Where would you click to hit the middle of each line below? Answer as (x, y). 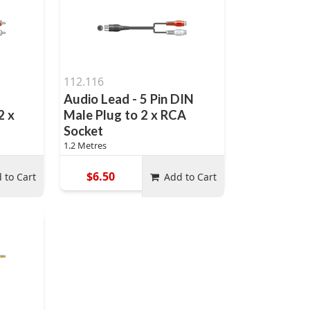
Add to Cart (191, 176)
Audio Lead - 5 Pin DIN (128, 99)
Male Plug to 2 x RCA (125, 115)
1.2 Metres (85, 145)
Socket (83, 131)
